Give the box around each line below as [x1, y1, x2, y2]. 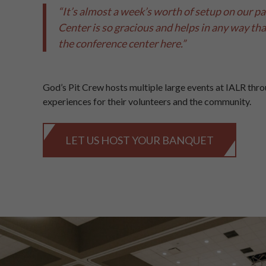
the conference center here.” [58, 36, 186, 50]
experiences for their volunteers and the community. [43, 95, 251, 107]
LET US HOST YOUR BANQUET [65, 133, 214, 147]
